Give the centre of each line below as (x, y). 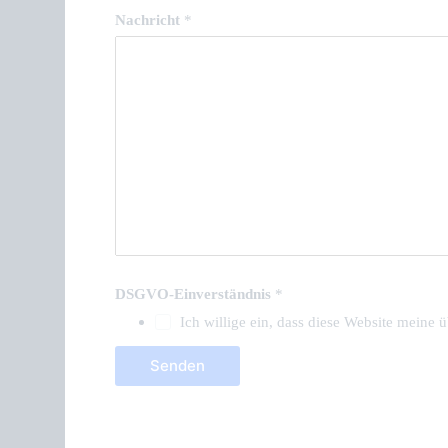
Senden (177, 365)
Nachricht (149, 19)
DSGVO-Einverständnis (194, 294)
